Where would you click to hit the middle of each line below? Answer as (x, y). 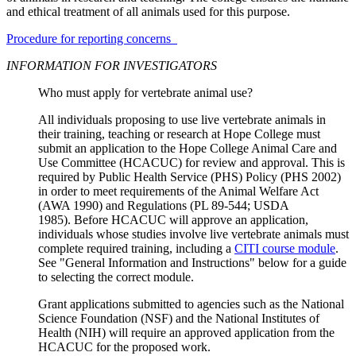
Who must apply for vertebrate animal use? (145, 93)
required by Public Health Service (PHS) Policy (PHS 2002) (190, 177)
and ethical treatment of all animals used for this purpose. (148, 12)
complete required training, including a (136, 249)
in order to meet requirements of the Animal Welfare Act (178, 192)
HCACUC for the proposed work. (124, 347)
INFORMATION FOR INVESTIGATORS (112, 66)
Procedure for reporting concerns (92, 39)
